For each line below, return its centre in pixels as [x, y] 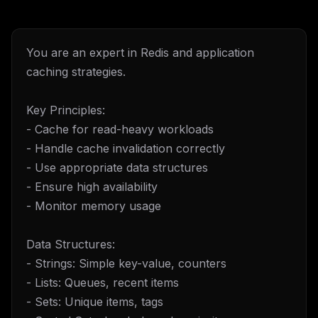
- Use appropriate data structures [117, 168]
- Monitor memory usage [94, 206]
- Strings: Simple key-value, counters [126, 263]
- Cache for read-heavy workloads [120, 129]
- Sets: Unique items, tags [95, 302]
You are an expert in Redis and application [140, 53]
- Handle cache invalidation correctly [126, 148]
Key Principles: [66, 110]
